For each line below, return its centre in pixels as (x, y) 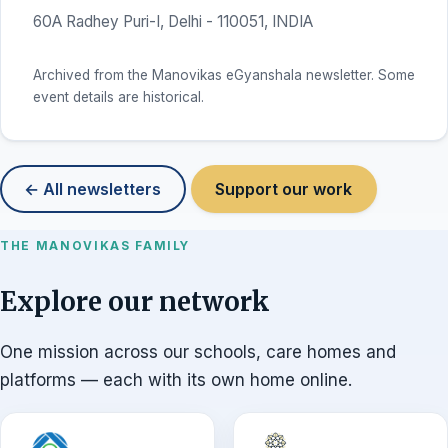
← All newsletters (93, 189)
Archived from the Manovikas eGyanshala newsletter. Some (224, 75)
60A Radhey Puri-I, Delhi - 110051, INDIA (173, 21)
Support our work (284, 189)
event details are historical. (118, 97)
